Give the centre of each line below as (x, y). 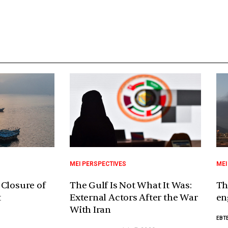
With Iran (90, 210)
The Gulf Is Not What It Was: (131, 186)
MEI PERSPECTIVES (98, 164)
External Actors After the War (134, 198)
